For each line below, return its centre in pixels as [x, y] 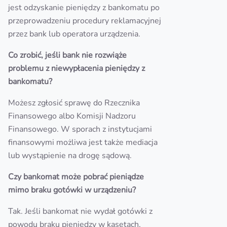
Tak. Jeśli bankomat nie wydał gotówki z [80, 211]
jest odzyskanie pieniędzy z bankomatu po [84, 8]
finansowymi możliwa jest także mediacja [83, 142]
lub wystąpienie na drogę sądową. [70, 156]
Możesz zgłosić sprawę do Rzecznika [74, 103]
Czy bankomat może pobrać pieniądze [76, 177]
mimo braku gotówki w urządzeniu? [72, 190]
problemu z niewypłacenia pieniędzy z [77, 68]
